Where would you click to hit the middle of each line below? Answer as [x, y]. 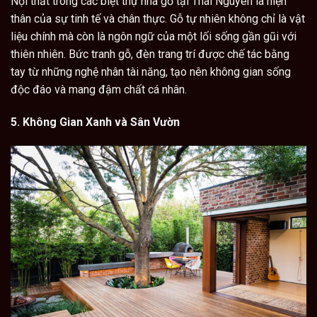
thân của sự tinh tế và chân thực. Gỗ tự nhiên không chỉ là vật [158, 18]
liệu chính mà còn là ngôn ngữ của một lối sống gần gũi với [154, 36]
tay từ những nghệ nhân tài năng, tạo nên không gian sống [151, 71]
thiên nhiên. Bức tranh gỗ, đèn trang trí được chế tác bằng [150, 54]
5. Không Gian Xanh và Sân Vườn [95, 122]
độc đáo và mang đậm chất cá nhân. [99, 89]
